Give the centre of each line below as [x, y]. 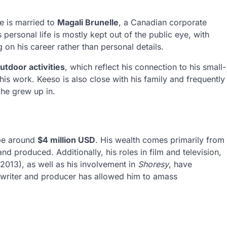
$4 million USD [66, 140]
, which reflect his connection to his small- [145, 67]
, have [180, 164]
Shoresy [153, 164]
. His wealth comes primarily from [160, 140]
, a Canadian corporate [163, 22]
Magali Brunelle [88, 22]
